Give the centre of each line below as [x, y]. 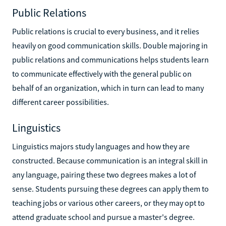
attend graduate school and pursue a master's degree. [103, 217]
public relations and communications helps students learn [110, 59]
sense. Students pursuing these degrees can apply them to [110, 188]
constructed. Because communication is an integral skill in [110, 160]
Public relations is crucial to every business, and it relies [106, 31]
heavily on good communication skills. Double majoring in [110, 45]
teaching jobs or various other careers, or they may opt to [108, 203]
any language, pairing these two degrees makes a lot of [104, 174]
